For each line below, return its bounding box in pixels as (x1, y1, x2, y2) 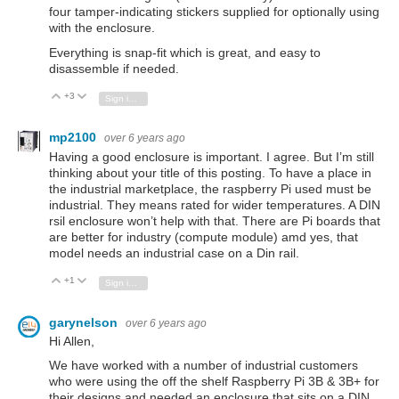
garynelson (49, 314, 121, 330)
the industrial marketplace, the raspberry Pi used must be (49, 181, 371, 196)
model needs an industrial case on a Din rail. (49, 245, 299, 260)
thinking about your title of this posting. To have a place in (49, 165, 371, 180)
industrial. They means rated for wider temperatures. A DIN (49, 197, 380, 212)
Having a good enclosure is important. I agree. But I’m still (49, 149, 374, 164)
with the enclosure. (49, 20, 155, 36)
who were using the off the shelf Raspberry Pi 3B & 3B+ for (49, 374, 379, 389)
